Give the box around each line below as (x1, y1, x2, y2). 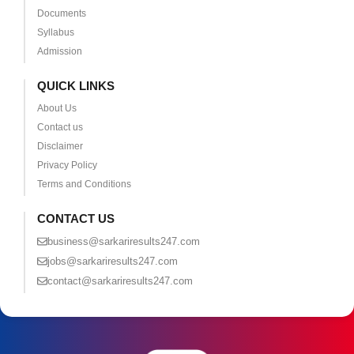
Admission (36, 46, 82, 58)
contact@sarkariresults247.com (47, 275, 193, 288)
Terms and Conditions (36, 179, 131, 190)
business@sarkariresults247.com (47, 235, 200, 248)
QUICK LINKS (36, 79, 115, 93)
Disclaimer (36, 141, 83, 153)
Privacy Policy (36, 160, 97, 171)
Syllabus (36, 27, 74, 39)
